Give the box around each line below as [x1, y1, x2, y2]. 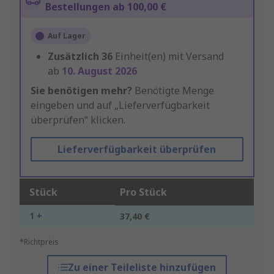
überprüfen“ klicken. [31, 113, 125, 127]
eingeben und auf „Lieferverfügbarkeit [31, 98, 210, 113]
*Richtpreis [20, 237, 59, 248]
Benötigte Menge [132, 84, 214, 98]
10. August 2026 [62, 64, 137, 78]
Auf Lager [48, 31, 86, 42]
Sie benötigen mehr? [31, 84, 132, 98]
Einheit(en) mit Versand [115, 50, 224, 64]
